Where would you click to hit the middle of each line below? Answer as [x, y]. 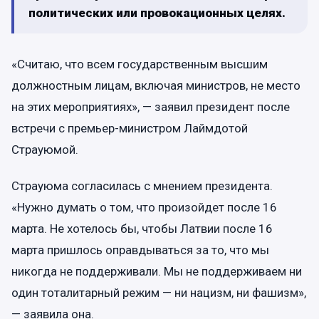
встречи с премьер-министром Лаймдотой [130, 128]
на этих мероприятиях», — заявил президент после [151, 107]
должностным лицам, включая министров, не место [156, 85]
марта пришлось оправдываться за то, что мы [140, 250]
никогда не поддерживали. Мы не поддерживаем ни [157, 272]
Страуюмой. [45, 150]
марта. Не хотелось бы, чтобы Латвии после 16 [142, 229]
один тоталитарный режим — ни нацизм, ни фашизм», [159, 293]
